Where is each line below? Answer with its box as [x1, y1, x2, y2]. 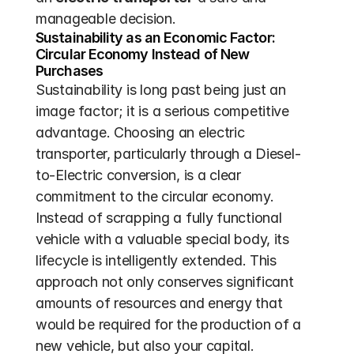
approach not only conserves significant [36, 273, 294, 290]
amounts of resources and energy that [36, 295, 283, 311]
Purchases [36, 62, 103, 79]
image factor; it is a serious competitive [36, 103, 289, 119]
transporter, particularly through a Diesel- [36, 145, 301, 162]
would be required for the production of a [36, 316, 301, 333]
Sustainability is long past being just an [36, 81, 286, 98]
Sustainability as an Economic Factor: [36, 29, 275, 46]
